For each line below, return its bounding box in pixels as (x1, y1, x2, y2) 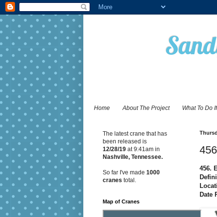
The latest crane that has (103, 130, 167, 138)
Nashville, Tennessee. (103, 154, 163, 161)
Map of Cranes (103, 199, 139, 205)
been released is (103, 138, 147, 145)
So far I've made (103, 169, 145, 176)
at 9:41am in (127, 146, 160, 153)
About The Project (123, 105, 170, 112)
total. (122, 177, 136, 184)
